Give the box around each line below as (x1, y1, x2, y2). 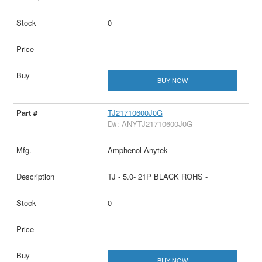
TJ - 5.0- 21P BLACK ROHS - (107, 170, 208, 182)
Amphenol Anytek (107, 144, 168, 156)
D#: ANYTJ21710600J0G (107, 118, 192, 129)
